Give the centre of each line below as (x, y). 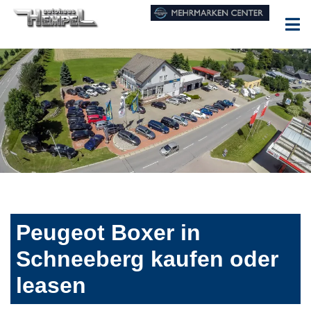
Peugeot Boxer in (108, 233)
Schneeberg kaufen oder (147, 259)
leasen (51, 286)
